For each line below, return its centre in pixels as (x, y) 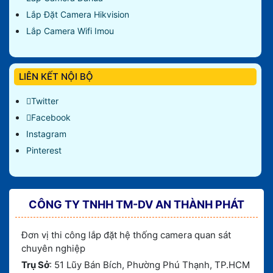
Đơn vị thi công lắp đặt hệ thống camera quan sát (126, 235)
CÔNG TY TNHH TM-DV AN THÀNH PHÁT (136, 205)
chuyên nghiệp (53, 249)
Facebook (51, 118)
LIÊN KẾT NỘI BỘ (56, 77)
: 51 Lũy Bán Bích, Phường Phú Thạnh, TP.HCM (150, 265)
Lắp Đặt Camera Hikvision (78, 15)
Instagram (46, 134)
